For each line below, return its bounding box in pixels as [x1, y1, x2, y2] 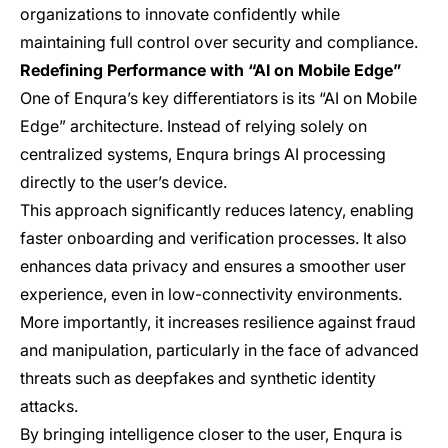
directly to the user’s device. [20, 171, 227, 192]
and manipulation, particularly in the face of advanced [20, 339, 419, 360]
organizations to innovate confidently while [20, 3, 340, 24]
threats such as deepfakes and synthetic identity [20, 367, 376, 388]
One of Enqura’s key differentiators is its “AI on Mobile [20, 87, 417, 108]
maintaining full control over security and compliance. [20, 31, 418, 52]
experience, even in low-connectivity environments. [20, 283, 402, 304]
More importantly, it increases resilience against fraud [20, 311, 416, 332]
